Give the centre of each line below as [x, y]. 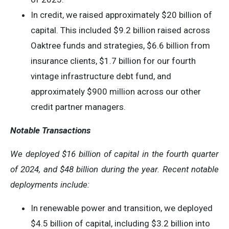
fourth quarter [193, 154]
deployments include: [50, 185]
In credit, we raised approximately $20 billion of [121, 15]
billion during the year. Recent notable [148, 169]
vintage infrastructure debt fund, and [101, 76]
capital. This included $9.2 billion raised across [120, 30]
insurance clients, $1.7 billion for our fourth [113, 61]
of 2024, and [34, 169]
